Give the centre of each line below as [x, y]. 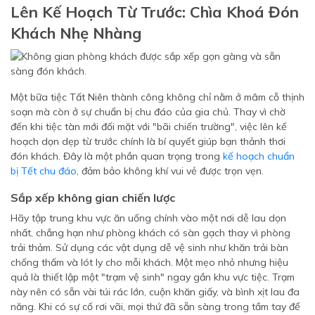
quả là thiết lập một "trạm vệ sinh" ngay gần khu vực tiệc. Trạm [153, 277]
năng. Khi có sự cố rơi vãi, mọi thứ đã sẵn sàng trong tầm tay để [155, 307]
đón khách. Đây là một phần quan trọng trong [117, 156]
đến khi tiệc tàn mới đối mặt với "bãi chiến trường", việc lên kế [149, 127]
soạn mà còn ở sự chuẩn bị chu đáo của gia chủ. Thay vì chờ [148, 112]
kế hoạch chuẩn [259, 156]
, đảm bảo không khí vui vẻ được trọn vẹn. [170, 171]
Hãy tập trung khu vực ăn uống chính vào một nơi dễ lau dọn [148, 218]
